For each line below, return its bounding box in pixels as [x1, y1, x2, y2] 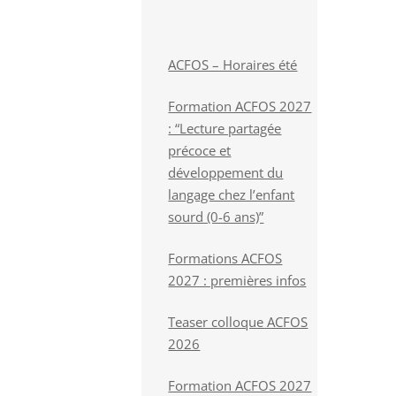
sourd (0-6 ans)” [168, 208, 264, 225]
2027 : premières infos [168, 271, 307, 289]
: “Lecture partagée [168, 119, 282, 137]
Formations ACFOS [168, 249, 283, 267]
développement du [168, 164, 284, 181]
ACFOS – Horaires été [168, 56, 298, 73]
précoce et [168, 141, 232, 159]
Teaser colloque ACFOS [168, 313, 308, 331]
